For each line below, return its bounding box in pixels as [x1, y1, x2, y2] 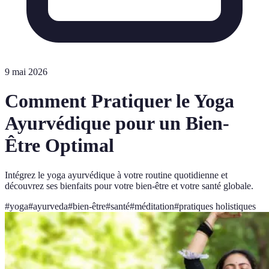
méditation [134, 201, 174, 211]
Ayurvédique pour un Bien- [5, 112, 229, 134]
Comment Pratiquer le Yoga [5, 90, 234, 112]
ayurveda [33, 201, 68, 211]
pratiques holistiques [179, 201, 256, 211]
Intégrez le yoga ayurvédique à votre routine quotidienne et [5, 169, 228, 180]
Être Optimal [5, 134, 114, 157]
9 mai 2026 [5, 67, 47, 77]
